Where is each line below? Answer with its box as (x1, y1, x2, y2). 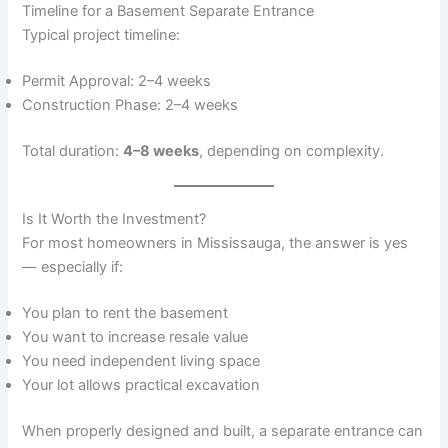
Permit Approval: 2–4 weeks (22, 72, 212, 91)
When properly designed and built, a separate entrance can (22, 421, 424, 440)
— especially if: (22, 257, 124, 276)
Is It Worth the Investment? (22, 209, 207, 228)
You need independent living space (22, 351, 261, 370)
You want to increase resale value (22, 327, 249, 346)
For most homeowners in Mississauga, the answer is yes (22, 233, 409, 252)
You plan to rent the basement (22, 303, 229, 322)
